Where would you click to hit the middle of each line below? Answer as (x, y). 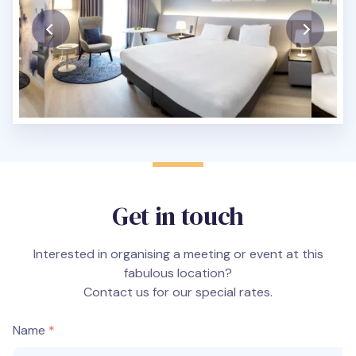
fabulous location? (178, 273)
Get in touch (178, 216)
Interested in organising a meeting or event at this (178, 253)
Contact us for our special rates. (178, 292)
